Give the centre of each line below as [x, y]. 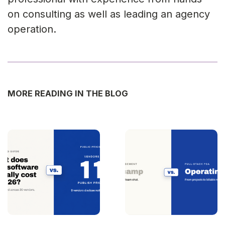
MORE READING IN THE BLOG [68, 94]
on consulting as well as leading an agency [109, 14]
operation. [32, 29]
